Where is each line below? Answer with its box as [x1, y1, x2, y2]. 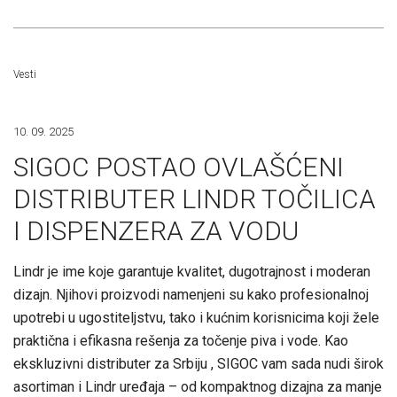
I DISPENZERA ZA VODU [13, 215, 299, 246]
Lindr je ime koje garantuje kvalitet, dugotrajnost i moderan [13, 263, 370, 280]
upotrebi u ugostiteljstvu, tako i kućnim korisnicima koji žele [13, 309, 379, 326]
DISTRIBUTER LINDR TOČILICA [13, 183, 376, 214]
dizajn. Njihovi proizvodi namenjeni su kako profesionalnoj [13, 286, 369, 303]
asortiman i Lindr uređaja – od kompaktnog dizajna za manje [13, 378, 382, 395]
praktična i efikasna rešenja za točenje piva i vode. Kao [13, 332, 348, 349]
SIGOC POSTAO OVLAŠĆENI [13, 152, 344, 183]
